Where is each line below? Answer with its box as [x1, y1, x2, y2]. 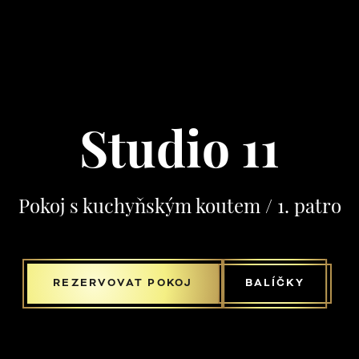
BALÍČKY [244, 276, 305, 290]
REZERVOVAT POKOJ [53, 276, 192, 290]
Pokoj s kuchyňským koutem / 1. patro [18, 198, 341, 218]
